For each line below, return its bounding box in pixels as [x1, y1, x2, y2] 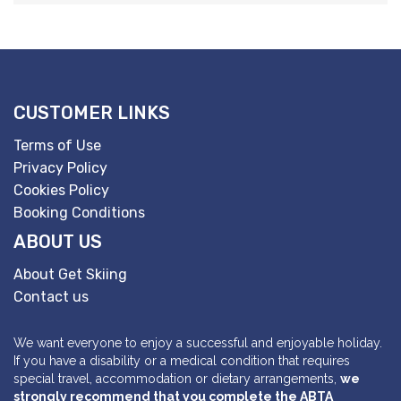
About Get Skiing [13, 265, 127, 283]
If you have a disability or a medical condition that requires [13, 353, 350, 368]
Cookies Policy [13, 181, 109, 199]
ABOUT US [13, 230, 102, 252]
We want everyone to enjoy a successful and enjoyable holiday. [13, 335, 382, 350]
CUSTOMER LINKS [13, 101, 170, 124]
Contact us [13, 287, 89, 305]
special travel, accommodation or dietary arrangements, [13, 371, 340, 386]
